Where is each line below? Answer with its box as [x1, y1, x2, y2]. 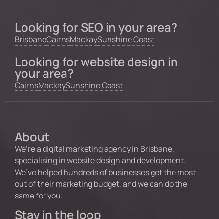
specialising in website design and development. [15, 155, 186, 166]
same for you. [15, 190, 63, 201]
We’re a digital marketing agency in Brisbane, [15, 143, 174, 154]
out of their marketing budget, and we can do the [15, 178, 187, 190]
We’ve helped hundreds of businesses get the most [15, 167, 196, 178]
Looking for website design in [15, 53, 178, 69]
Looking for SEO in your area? [15, 19, 177, 36]
